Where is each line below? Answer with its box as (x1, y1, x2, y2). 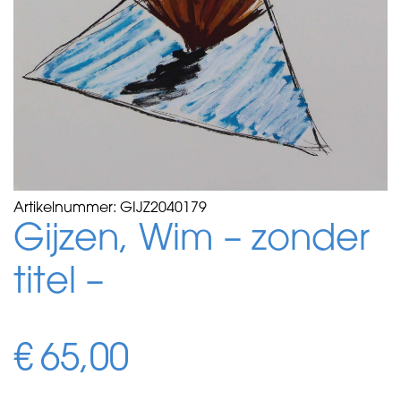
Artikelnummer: (13, 200, 120, 216)
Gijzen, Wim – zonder (13, 222, 370, 259)
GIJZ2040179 (120, 200, 207, 216)
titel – (13, 265, 104, 302)
